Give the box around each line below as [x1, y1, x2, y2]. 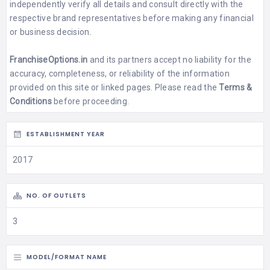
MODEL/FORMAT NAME [27, 253, 107, 262]
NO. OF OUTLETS [27, 191, 86, 201]
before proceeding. [51, 96, 130, 106]
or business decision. [10, 27, 92, 37]
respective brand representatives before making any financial [10, 13, 254, 23]
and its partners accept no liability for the [87, 54, 251, 64]
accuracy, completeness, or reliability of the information [10, 68, 230, 78]
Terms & [219, 82, 253, 92]
